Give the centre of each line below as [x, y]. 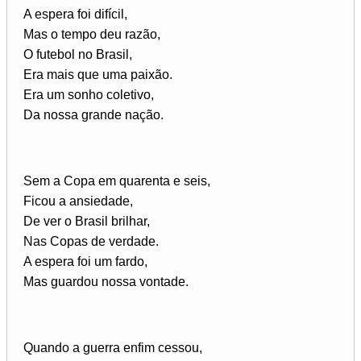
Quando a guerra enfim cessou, [113, 348]
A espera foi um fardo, [85, 262]
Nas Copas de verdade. [91, 242]
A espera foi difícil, [75, 15]
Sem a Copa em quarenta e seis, [117, 181]
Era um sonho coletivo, [89, 95]
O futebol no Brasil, [78, 55]
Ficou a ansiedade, [78, 201]
